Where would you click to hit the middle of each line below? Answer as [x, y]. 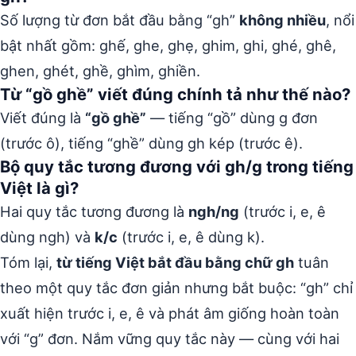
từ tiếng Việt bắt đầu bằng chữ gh [175, 262]
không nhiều [282, 19]
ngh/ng [214, 211]
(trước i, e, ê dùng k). [191, 236]
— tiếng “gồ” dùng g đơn [232, 117]
